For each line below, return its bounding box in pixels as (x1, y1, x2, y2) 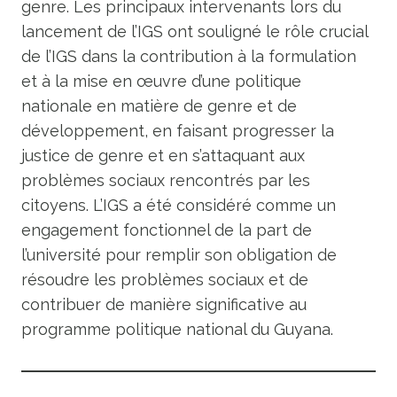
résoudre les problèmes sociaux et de (21, 270, 308, 289)
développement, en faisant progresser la (21, 121, 334, 140)
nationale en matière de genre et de (21, 97, 297, 115)
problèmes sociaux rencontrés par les (21, 171, 310, 190)
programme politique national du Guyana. (21, 320, 333, 339)
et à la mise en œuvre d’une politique (21, 72, 301, 90)
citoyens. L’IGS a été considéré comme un (21, 196, 336, 214)
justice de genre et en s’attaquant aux (21, 146, 305, 165)
